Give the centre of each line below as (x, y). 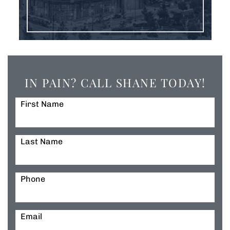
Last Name (42, 141)
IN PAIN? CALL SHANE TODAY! (115, 83)
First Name (42, 104)
